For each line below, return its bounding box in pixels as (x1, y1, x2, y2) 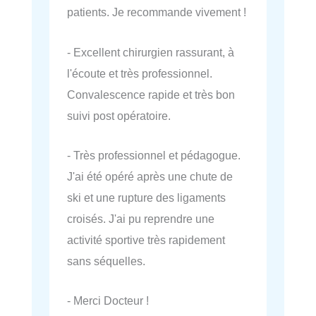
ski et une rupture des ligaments (67, 190, 226, 204)
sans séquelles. (67, 254, 145, 267)
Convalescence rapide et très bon (67, 87, 235, 101)
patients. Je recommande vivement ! (67, 6, 246, 19)
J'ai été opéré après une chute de (67, 169, 233, 183)
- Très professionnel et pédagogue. (67, 148, 241, 162)
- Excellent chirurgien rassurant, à (67, 45, 234, 59)
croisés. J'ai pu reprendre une (67, 212, 214, 225)
